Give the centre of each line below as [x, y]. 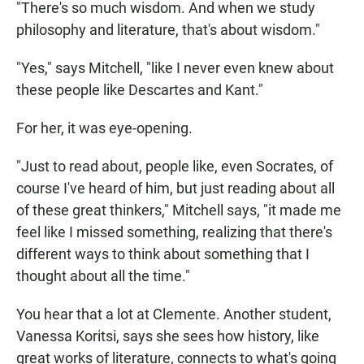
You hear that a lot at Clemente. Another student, [174, 314]
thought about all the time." [103, 276]
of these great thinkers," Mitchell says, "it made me [179, 210]
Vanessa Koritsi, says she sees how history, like [168, 336]
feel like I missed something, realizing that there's [174, 232]
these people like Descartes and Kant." [140, 90]
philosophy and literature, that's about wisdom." [168, 30]
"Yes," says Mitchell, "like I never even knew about [175, 68]
